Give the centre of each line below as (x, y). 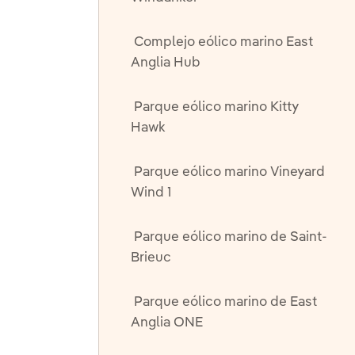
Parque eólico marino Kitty (216, 107)
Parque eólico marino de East (225, 302)
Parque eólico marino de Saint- (230, 237)
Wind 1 (151, 193)
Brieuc (151, 258)
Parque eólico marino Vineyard (229, 172)
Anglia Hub (165, 63)
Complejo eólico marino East (223, 42)
